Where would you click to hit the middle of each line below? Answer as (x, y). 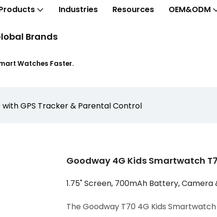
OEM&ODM (190, 9)
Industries (78, 9)
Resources (133, 9)
